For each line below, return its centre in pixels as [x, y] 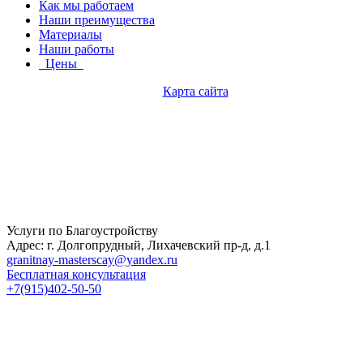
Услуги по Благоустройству [82, 231]
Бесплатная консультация [76, 275]
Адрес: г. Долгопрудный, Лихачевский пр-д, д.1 [139, 246]
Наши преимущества [97, 20]
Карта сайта [195, 92]
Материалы [70, 35]
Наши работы [77, 49]
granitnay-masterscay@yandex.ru [92, 260]
